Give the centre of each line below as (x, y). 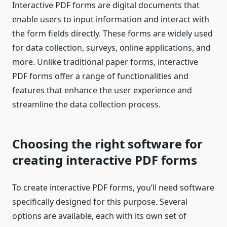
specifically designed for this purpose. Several (100, 202)
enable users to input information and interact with (111, 20)
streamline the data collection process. (86, 105)
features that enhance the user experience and (102, 90)
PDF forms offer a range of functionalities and (100, 76)
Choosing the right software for (107, 144)
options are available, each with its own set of (99, 216)
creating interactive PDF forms (105, 160)
